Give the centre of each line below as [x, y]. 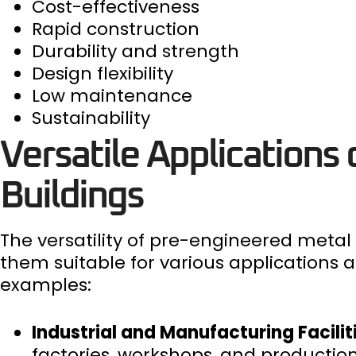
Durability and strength [135, 51]
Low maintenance [112, 96]
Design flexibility [103, 74]
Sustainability [91, 118]
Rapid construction [116, 29]
